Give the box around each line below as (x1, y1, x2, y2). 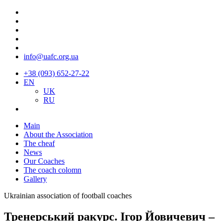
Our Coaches (24, 157, 65, 165)
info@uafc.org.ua (24, 52, 78, 61)
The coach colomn (24, 166, 81, 174)
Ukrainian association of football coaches (4, 191, 132, 200)
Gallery (24, 175, 47, 183)
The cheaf (24, 139, 55, 147)
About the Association (24, 130, 93, 139)
